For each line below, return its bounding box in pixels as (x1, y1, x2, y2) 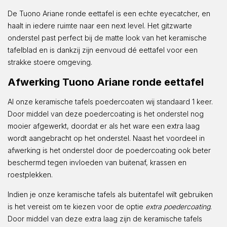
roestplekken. (8, 170, 53, 179)
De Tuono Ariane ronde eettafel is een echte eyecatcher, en (8, 9, 210, 18)
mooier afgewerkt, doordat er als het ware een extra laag (8, 121, 200, 130)
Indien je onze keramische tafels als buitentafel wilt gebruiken (8, 190, 213, 199)
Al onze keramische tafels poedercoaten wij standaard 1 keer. (8, 97, 213, 106)
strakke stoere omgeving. (8, 57, 92, 66)
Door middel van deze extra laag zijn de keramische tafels (8, 214, 202, 223)
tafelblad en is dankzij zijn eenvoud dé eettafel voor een (8, 45, 198, 54)
